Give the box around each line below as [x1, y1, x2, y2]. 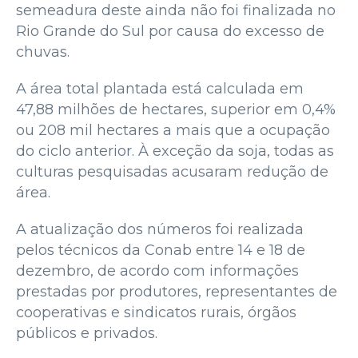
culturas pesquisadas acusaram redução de [16, 162, 328, 181]
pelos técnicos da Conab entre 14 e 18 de [16, 241, 305, 259]
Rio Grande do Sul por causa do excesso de [16, 22, 324, 40]
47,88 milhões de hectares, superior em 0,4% [16, 100, 336, 118]
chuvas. [16, 42, 70, 61]
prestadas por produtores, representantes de [16, 282, 337, 300]
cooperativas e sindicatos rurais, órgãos [16, 303, 296, 321]
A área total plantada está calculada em [16, 79, 304, 97]
